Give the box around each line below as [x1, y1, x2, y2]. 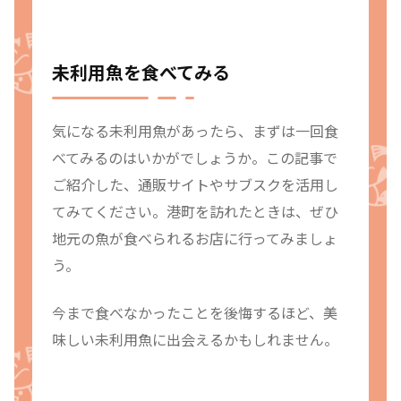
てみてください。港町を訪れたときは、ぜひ [52, 200, 338, 223]
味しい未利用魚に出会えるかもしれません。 [52, 328, 338, 350]
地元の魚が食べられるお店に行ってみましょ [52, 227, 337, 250]
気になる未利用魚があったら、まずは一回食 [52, 120, 338, 142]
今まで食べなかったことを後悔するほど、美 [52, 301, 337, 323]
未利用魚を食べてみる [52, 59, 230, 86]
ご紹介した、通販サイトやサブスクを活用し [52, 174, 338, 196]
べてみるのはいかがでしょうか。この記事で [52, 147, 337, 169]
